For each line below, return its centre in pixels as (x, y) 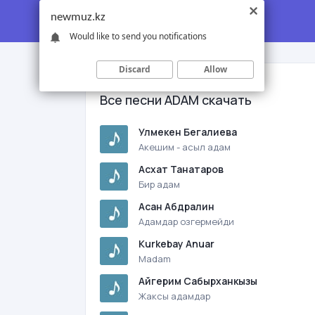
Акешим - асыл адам (185, 147)
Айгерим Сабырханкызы (198, 281)
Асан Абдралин (176, 206)
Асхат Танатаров (181, 169)
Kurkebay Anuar (176, 244)
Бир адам (159, 184)
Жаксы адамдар (174, 296)
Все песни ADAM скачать (176, 100)
